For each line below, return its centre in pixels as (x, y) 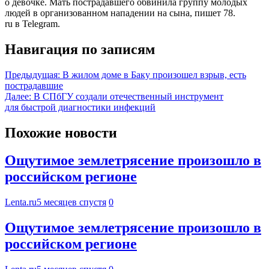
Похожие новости (61, 132)
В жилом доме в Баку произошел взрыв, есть (154, 74)
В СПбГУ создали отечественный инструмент (128, 96)
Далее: (18, 96)
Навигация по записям (80, 49)
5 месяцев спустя (71, 202)
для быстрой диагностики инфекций (80, 107)
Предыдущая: (32, 74)
